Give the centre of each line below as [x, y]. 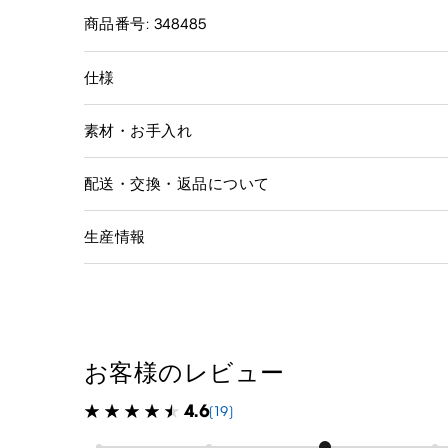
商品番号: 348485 [145, 23]
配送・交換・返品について [177, 183]
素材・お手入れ [138, 130]
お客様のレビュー [184, 372]
